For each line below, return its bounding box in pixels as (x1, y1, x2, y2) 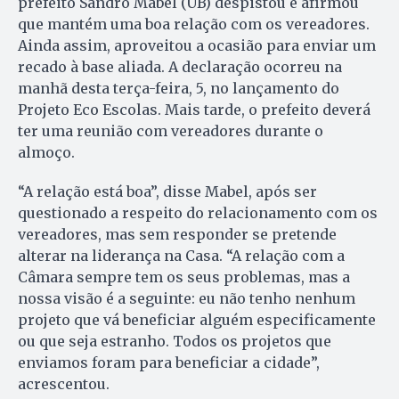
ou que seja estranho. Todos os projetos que (18, 332, 331, 351)
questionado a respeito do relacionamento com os (18, 204, 378, 223)
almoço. (18, 143, 75, 162)
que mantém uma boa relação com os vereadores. (18, 15, 370, 34)
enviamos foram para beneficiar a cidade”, (18, 354, 320, 372)
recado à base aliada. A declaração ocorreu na (18, 58, 342, 77)
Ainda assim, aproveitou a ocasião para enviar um (18, 37, 376, 55)
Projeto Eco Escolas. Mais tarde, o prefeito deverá (18, 101, 370, 119)
